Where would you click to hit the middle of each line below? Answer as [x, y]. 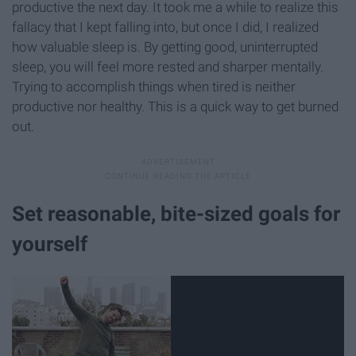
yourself [50, 244]
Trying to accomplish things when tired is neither [154, 86]
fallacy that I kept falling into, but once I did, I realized [165, 27]
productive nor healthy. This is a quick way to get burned [175, 106]
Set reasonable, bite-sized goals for [176, 213]
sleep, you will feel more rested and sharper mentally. [168, 66]
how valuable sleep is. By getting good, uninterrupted [165, 46]
